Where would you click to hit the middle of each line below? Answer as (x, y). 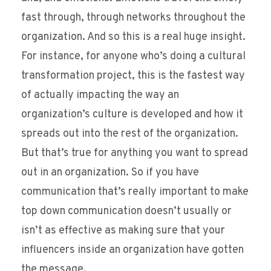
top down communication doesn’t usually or (126, 212)
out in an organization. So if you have (110, 173)
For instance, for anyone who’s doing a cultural (133, 57)
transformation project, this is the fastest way (133, 76)
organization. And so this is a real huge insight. (133, 38)
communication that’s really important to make (135, 192)
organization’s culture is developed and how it (132, 115)
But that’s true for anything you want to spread (135, 154)
